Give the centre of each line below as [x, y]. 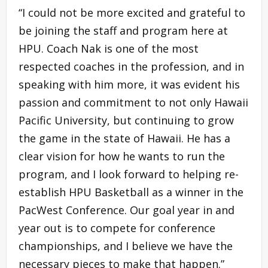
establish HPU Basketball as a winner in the [131, 192]
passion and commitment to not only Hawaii [133, 102]
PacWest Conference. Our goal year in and [127, 210]
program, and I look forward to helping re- [129, 174]
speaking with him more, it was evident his [129, 84]
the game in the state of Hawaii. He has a [124, 138]
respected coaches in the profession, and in [131, 66]
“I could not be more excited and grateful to [132, 12]
